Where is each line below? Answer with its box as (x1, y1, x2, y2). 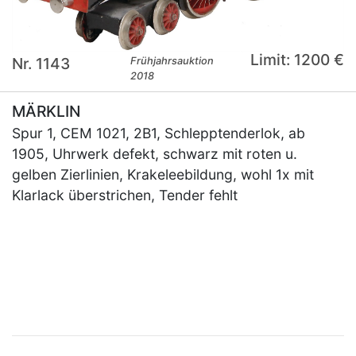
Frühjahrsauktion (130, 55, 215, 68)
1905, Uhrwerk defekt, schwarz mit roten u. (12, 145, 297, 163)
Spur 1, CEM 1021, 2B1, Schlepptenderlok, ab (12, 125, 305, 142)
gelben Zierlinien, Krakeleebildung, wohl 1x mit (12, 166, 314, 184)
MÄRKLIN (12, 102, 80, 122)
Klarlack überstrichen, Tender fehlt (12, 187, 238, 204)
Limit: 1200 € (250, 50, 344, 70)
